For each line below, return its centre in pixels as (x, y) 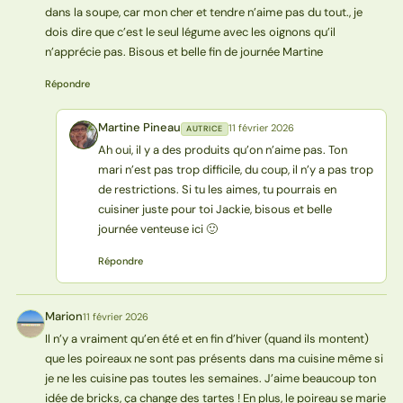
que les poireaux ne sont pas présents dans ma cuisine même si (214, 359)
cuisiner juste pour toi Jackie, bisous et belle (215, 210)
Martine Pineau (139, 128)
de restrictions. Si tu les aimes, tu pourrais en (217, 190)
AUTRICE (204, 129)
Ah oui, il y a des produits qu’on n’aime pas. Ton (222, 150)
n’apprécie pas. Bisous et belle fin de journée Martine (184, 52)
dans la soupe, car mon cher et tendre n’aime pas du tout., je (203, 13)
